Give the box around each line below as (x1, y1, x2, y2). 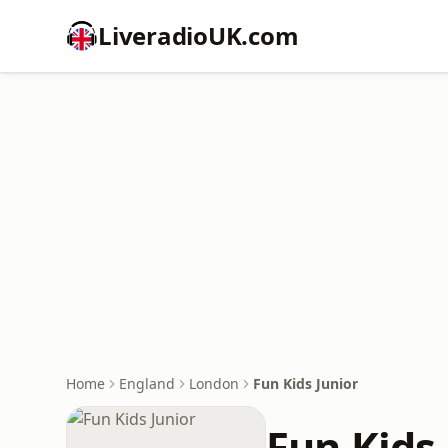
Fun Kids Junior (253, 374, 358, 393)
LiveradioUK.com (98, 19, 299, 52)
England (119, 374, 175, 393)
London (189, 374, 239, 393)
